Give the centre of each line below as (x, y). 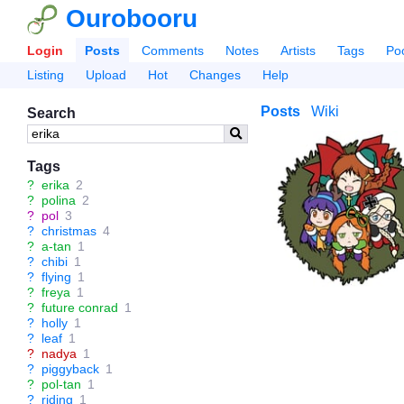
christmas (69, 231)
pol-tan (61, 384)
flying (56, 277)
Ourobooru (132, 18)
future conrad (80, 308)
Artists (298, 50)
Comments (173, 50)
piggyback (70, 369)
